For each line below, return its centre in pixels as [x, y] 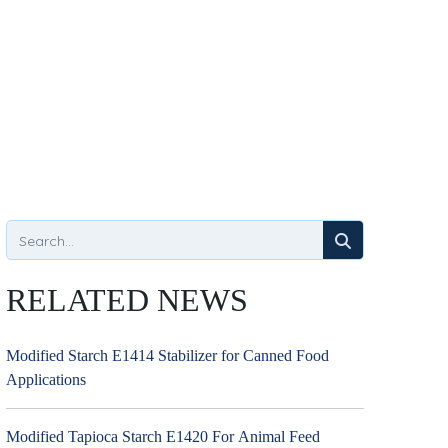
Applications [45, 379]
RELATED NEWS [126, 300]
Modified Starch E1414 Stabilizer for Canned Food [167, 355]
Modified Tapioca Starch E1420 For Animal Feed [162, 436]
